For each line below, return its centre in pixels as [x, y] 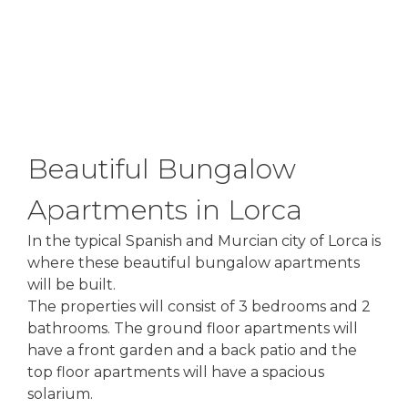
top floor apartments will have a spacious [176, 372]
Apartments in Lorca [165, 210]
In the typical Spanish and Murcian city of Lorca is [204, 241]
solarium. [60, 394]
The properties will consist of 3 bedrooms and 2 [199, 306]
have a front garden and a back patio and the [192, 350]
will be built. [71, 285]
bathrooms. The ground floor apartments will [193, 328]
